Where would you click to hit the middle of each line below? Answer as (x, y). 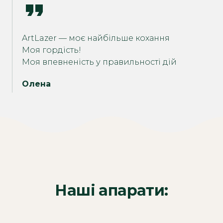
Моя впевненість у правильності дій (99, 62)
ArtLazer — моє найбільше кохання (96, 38)
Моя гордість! (52, 50)
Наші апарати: (111, 190)
